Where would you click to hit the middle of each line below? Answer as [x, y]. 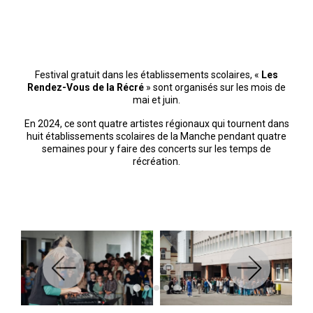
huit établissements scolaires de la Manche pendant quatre [156, 136]
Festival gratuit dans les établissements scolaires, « [147, 74]
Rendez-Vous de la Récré [86, 87]
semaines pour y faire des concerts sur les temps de [156, 148]
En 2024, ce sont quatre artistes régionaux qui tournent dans [156, 123]
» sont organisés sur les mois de [215, 87]
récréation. [156, 161]
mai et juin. [156, 100]
